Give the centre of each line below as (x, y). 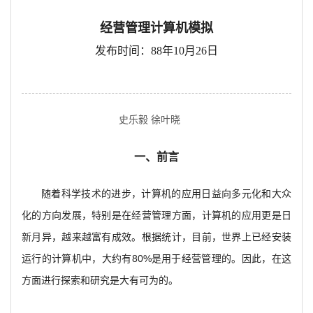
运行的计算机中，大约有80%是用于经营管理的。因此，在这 (156, 259)
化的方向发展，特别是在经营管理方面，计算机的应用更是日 (156, 215)
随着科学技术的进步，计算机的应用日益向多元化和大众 (166, 194)
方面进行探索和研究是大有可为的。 (100, 280)
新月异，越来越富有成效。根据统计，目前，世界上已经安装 (156, 237)
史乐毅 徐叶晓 (150, 120)
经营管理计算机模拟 (156, 28)
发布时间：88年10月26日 (156, 51)
